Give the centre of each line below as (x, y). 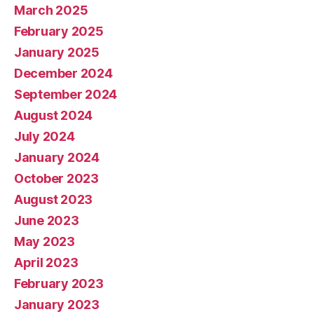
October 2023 (56, 179)
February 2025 (59, 32)
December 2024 (63, 74)
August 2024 (54, 116)
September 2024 (66, 95)
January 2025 (57, 53)
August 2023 (54, 200)
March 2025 (51, 11)
